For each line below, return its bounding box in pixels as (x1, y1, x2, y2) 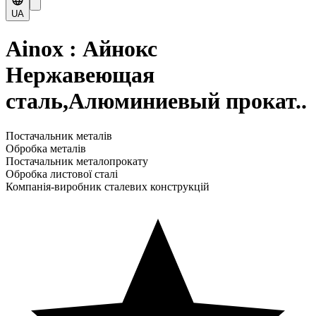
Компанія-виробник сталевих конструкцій (6, 180, 209, 193)
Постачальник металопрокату (6, 154, 148, 167)
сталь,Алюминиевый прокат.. (6, 88, 307, 114)
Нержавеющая (6, 62, 154, 88)
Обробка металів (6, 142, 86, 154)
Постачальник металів (6, 129, 112, 142)
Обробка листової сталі (6, 167, 118, 180)
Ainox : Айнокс (6, 36, 157, 62)
